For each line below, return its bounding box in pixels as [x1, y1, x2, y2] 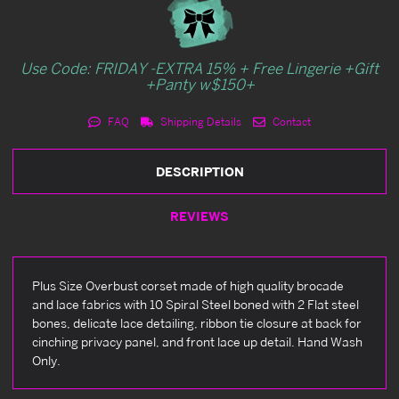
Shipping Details [158, 114, 241, 128]
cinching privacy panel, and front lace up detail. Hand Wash [32, 333, 362, 349]
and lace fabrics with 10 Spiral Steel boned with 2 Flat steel [32, 296, 359, 312]
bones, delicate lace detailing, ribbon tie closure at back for [32, 314, 362, 330]
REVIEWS [170, 208, 229, 224]
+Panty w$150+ [144, 74, 255, 94]
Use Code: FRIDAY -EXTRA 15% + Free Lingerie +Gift [20, 58, 379, 77]
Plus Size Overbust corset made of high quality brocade [32, 277, 344, 293]
